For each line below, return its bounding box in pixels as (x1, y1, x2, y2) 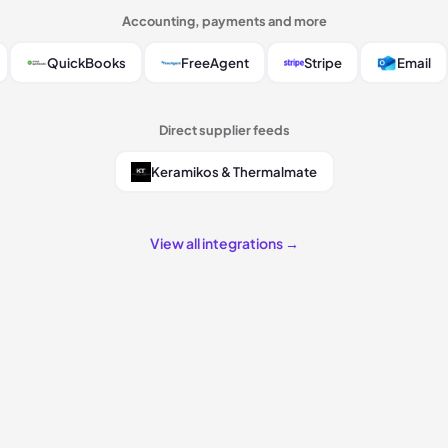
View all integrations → (149, 234, 299, 252)
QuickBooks (46, 54, 126, 71)
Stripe (303, 54, 342, 71)
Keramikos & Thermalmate (151, 163, 317, 180)
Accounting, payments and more (121, 13, 327, 29)
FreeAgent (180, 54, 249, 71)
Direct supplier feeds (158, 122, 290, 138)
